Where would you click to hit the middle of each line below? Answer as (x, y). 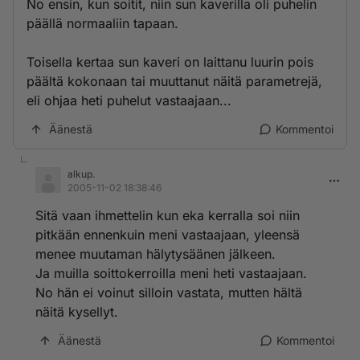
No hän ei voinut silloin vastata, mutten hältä (169, 292)
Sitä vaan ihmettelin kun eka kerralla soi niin (168, 215)
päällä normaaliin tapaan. (102, 23)
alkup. (81, 174)
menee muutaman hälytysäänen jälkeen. (155, 254)
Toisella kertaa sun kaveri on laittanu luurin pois (170, 62)
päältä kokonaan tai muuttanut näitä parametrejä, (174, 81)
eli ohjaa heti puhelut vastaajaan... (129, 100)
